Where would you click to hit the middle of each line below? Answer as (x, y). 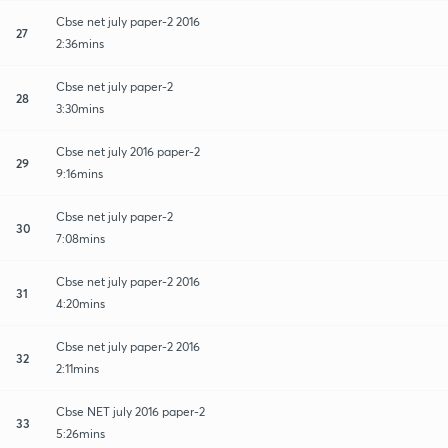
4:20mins (80, 303)
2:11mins (77, 368)
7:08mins (80, 238)
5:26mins (80, 433)
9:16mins (79, 173)
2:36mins (80, 43)
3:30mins (80, 108)
